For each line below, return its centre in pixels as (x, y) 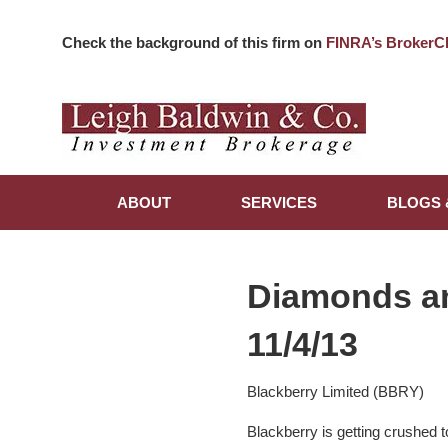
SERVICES (278, 203)
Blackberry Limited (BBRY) (335, 392)
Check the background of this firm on (194, 42)
